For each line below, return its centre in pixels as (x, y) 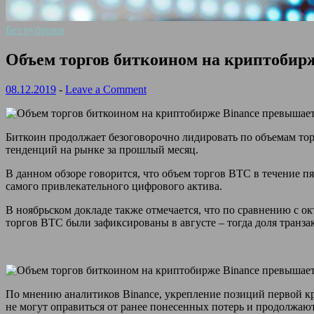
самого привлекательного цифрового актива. (114, 186)
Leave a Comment (106, 89)
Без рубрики (35, 30)
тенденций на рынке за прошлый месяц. (102, 149)
